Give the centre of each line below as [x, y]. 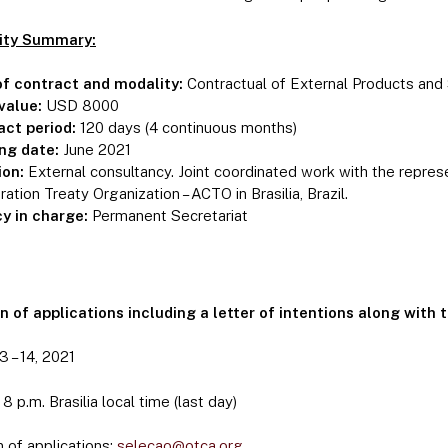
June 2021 [97, 150]
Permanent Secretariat [168, 216]
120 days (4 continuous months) [188, 128]
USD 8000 [80, 106]
